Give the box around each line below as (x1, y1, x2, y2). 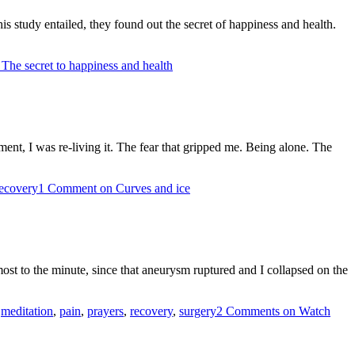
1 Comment (38, 181, 97, 195)
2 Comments (216, 303, 280, 318)
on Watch (280, 303, 330, 318)
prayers (87, 303, 124, 318)
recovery (130, 303, 173, 318)
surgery (179, 303, 216, 318)
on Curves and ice (97, 181, 190, 195)
